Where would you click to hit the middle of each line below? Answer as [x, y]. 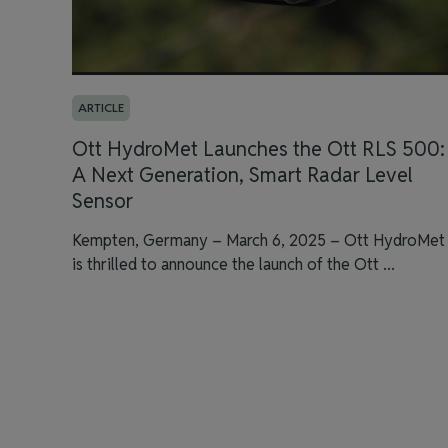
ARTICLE [101, 107]
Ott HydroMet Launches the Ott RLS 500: [258, 149]
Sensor [102, 201]
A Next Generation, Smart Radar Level [242, 175]
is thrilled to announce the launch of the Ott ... [233, 264]
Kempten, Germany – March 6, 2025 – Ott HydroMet [258, 240]
